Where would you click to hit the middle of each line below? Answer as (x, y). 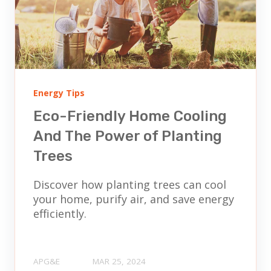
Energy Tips (59, 93)
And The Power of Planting (128, 136)
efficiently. (60, 214)
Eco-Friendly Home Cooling (130, 116)
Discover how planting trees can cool (130, 185)
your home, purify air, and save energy (134, 199)
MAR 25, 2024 (119, 261)
